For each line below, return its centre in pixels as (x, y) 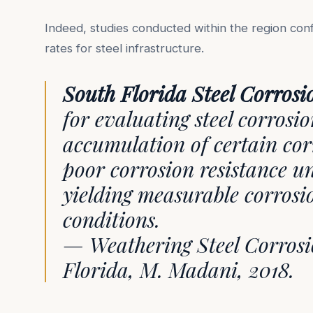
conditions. (111, 220)
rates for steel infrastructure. (124, 49)
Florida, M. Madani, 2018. (179, 270)
